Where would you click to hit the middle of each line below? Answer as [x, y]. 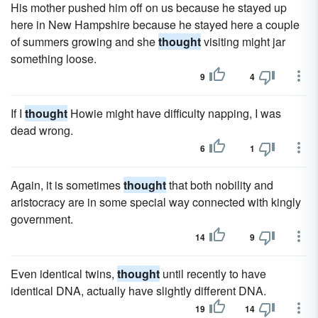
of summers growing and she [84, 42]
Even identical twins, [64, 274]
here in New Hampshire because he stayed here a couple [155, 24]
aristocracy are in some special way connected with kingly [156, 202]
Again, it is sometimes [67, 185]
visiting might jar [243, 42]
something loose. [54, 59]
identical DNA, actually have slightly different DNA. [138, 291]
